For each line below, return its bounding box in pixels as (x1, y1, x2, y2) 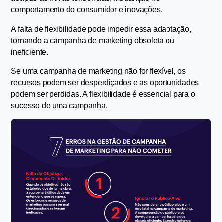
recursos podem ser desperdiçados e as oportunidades (11, 78, 199, 87)
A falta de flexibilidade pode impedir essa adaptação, (11, 25, 191, 34)
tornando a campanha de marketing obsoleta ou (11, 36, 174, 45)
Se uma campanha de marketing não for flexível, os (11, 67, 186, 76)
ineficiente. (11, 48, 49, 56)
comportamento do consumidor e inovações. (11, 5, 163, 14)
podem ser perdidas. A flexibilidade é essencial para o (11, 90, 195, 99)
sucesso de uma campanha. (11, 101, 108, 110)
